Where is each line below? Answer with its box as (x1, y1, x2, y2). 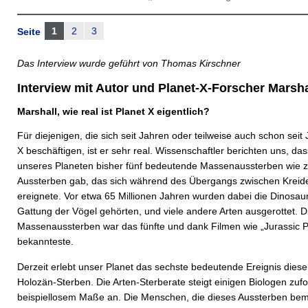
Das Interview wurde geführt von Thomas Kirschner (17, 58, 241, 69)
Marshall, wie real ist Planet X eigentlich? (17, 106, 210, 117)
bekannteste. (17, 236, 74, 247)
